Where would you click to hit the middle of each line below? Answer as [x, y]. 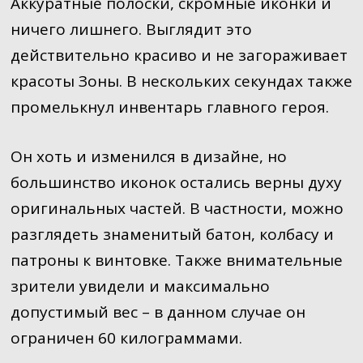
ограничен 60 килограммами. [126, 337]
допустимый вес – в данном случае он [158, 312]
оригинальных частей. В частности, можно [177, 208]
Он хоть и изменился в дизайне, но [148, 156]
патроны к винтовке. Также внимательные [176, 260]
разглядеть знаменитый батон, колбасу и [172, 234]
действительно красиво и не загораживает [179, 55]
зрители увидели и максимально [140, 286]
